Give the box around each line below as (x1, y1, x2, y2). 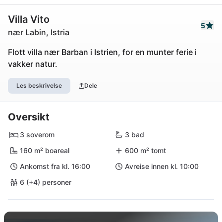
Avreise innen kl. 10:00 (125, 162, 199, 170)
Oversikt (8, 111, 50, 123)
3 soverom (20, 130, 55, 139)
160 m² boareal (20, 146, 69, 155)
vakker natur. (8, 59, 57, 69)
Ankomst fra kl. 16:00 (20, 162, 90, 170)
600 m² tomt (125, 146, 166, 155)
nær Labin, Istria (8, 27, 69, 37)
